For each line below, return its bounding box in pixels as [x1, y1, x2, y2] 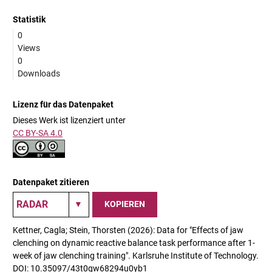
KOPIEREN [104, 199, 145, 209]
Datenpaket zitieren [13, 177, 89, 187]
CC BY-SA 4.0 [13, 127, 63, 138]
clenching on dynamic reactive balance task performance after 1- [13, 237, 255, 248]
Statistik [13, 14, 46, 24]
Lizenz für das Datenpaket [13, 99, 114, 109]
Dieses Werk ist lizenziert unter [13, 115, 126, 125]
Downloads [18, 68, 60, 78]
